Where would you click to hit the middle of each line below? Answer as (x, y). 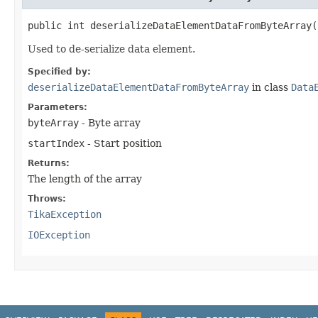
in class (270, 87)
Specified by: (59, 71)
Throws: (47, 198)
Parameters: (57, 107)
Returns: (49, 163)
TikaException (65, 214)
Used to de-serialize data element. (111, 49)
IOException (59, 235)
